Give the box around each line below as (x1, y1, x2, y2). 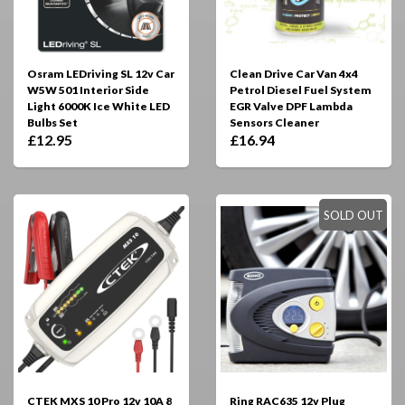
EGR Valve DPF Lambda (230, 99, 353, 114)
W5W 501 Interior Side (27, 83, 149, 98)
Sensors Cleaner (230, 116, 319, 130)
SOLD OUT (323, 208, 383, 223)
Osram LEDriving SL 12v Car (27, 67, 174, 81)
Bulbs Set (27, 116, 78, 130)
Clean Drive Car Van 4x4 (230, 67, 358, 81)
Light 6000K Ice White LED (27, 99, 170, 114)
